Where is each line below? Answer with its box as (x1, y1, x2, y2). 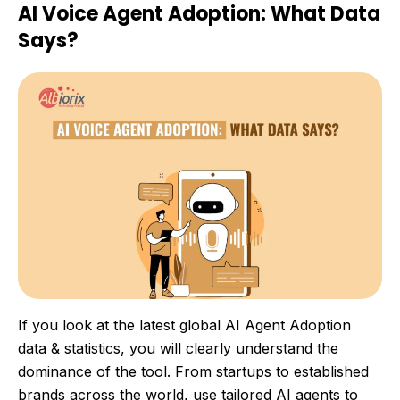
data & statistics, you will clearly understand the (18, 338, 338, 357)
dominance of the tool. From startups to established (18, 362, 369, 380)
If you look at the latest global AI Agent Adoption (18, 315, 351, 334)
